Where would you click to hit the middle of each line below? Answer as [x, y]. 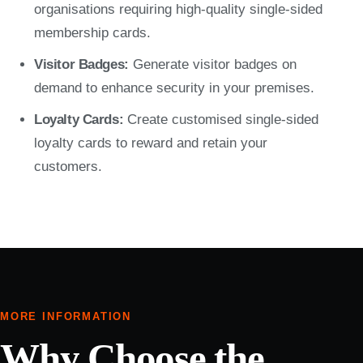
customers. [68, 167]
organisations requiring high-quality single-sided [179, 9]
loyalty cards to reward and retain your [151, 143]
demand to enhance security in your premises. [175, 88]
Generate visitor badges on [212, 64]
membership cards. [93, 33]
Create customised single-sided [221, 120]
